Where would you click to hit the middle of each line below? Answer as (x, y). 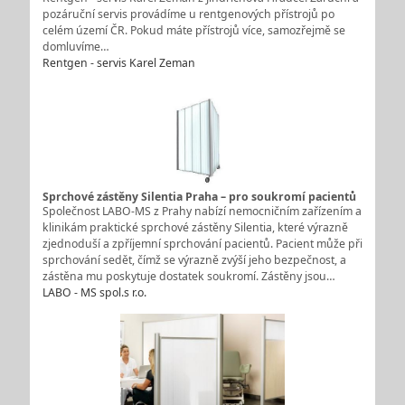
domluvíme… (75, 46)
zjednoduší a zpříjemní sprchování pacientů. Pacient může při (202, 243)
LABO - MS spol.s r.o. (94, 292)
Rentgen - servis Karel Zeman (118, 62)
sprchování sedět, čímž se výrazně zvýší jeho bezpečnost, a (194, 259)
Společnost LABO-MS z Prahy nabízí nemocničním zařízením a (202, 211)
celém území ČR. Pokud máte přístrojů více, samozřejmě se (193, 30)
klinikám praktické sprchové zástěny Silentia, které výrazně (195, 227)
